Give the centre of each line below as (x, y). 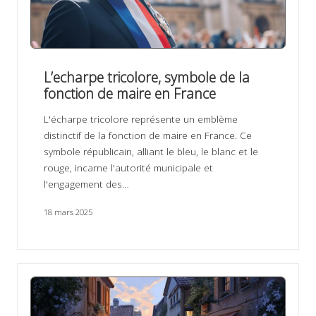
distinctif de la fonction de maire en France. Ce (147, 135)
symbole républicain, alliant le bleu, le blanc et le (151, 152)
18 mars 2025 (68, 212)
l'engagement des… (86, 184)
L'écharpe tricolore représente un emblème (140, 119)
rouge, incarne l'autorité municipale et (128, 168)
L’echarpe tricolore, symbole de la (146, 78)
